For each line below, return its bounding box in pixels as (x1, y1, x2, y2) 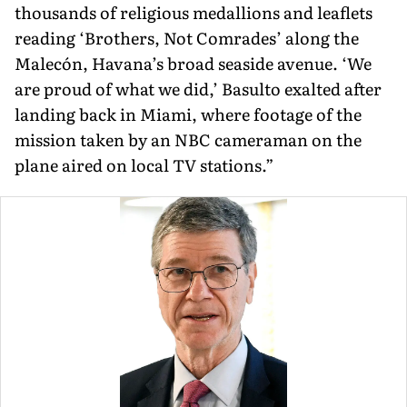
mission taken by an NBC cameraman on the (15, 126, 362, 152)
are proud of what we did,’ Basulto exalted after (15, 75, 382, 101)
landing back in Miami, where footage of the (15, 101, 362, 126)
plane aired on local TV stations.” (15, 152, 273, 177)
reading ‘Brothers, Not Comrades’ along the (15, 25, 359, 50)
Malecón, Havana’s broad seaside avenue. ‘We (15, 50, 372, 75)
